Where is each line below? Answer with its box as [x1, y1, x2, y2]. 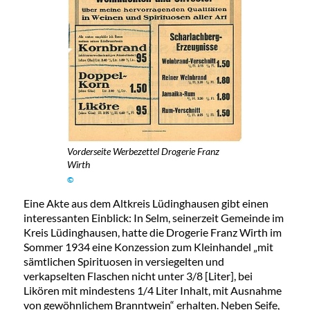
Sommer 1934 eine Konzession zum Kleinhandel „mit [23, 240, 273, 254]
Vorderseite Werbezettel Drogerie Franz [67, 145, 220, 158]
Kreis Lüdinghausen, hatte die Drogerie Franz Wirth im [23, 226, 282, 239]
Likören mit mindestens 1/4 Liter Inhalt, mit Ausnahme [23, 284, 282, 298]
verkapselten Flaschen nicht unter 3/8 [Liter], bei [23, 269, 253, 283]
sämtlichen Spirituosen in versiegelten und [23, 255, 224, 268]
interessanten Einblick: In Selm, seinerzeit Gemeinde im [23, 211, 284, 225]
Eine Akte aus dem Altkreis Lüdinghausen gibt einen [23, 197, 268, 210]
